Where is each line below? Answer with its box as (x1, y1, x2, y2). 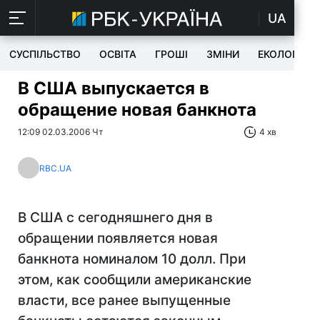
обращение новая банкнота (18, 99, 256, 120)
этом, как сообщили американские (18, 271, 251, 288)
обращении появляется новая (18, 230, 218, 246)
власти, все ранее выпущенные (18, 292, 231, 309)
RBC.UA (39, 162, 71, 174)
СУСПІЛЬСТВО (9, 48, 81, 60)
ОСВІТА (99, 48, 136, 60)
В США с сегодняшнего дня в (18, 209, 213, 226)
